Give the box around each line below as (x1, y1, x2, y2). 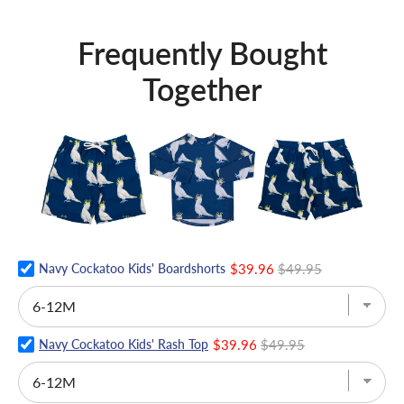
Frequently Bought (77, 34, 327, 71)
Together (142, 70, 262, 107)
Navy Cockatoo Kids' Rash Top (39, 335, 208, 352)
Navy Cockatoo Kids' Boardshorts (39, 260, 225, 276)
